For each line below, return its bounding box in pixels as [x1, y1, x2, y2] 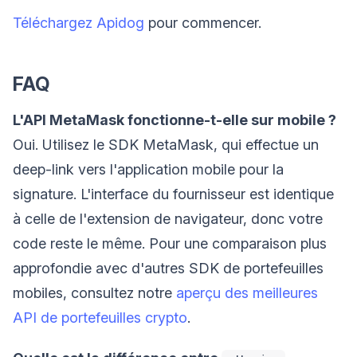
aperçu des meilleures [176, 284, 318, 301]
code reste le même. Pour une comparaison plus [13, 234, 327, 252]
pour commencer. [144, 14, 261, 31]
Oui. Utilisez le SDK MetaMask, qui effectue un [13, 135, 319, 153]
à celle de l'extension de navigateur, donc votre [13, 210, 323, 227]
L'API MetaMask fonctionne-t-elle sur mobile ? [13, 111, 336, 128]
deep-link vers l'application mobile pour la [13, 160, 284, 178]
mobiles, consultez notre [13, 284, 176, 301]
